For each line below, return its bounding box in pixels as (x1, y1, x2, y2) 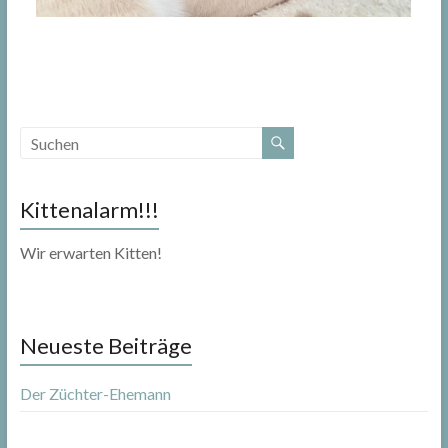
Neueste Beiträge (19, 332, 192, 360)
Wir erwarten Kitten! (19, 243, 162, 263)
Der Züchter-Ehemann (19, 384, 171, 404)
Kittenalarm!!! (19, 196, 159, 224)
